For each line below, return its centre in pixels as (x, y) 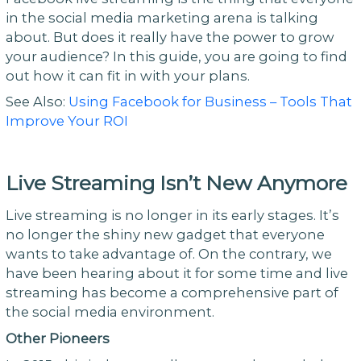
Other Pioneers (57, 338)
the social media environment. (110, 311)
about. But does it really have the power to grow (170, 37)
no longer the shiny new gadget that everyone (165, 234)
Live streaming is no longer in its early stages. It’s (172, 215)
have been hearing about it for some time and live (176, 273)
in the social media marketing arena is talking (162, 17)
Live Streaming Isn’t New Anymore (176, 183)
